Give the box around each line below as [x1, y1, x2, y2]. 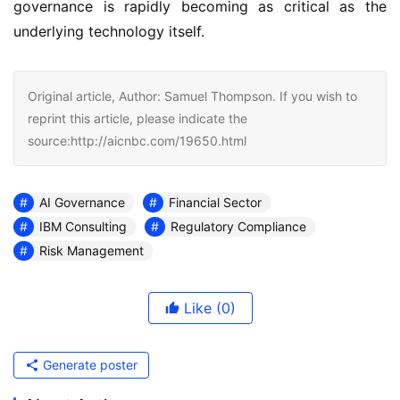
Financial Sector [169, 195, 262, 210]
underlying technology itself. [13, 22, 204, 40]
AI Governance [39, 195, 125, 210]
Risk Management [39, 243, 144, 258]
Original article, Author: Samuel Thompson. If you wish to [28, 88, 357, 104]
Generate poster [39, 357, 137, 372]
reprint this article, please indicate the [28, 111, 247, 126]
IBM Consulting [39, 219, 127, 234]
